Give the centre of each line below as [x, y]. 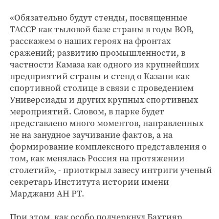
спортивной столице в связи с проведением [102, 88]
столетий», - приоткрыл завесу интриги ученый [111, 170]
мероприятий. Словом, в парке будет [87, 111]
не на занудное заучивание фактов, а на [91, 135]
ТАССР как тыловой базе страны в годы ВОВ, [102, 29]
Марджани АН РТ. [47, 193]
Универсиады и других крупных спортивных [104, 99]
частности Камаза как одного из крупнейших [104, 64]
